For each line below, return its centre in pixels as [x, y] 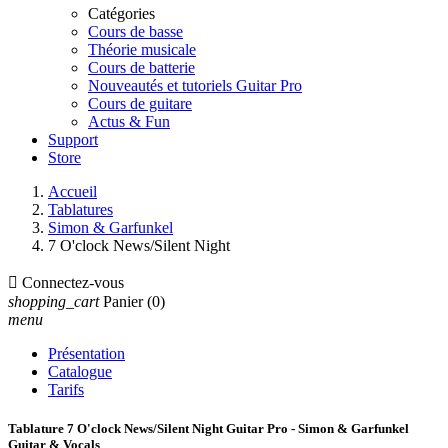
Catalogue [80, 371]
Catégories [121, 13]
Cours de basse [135, 31]
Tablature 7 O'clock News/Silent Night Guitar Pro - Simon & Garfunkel [208, 429]
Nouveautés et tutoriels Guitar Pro [195, 85]
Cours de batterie [141, 67]
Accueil [72, 191]
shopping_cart [53, 301]
